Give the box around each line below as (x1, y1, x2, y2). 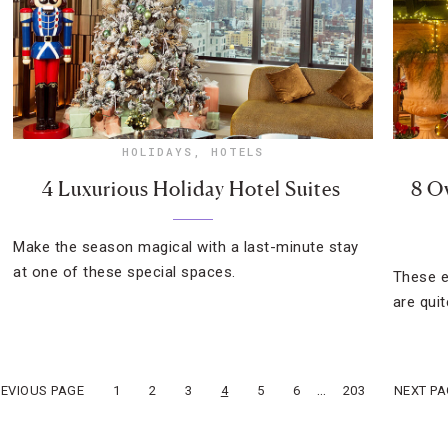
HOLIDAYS (122, 144, 194, 159)
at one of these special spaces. (13, 263, 236, 281)
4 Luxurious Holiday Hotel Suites (41, 177, 345, 201)
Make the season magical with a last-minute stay (13, 238, 359, 256)
